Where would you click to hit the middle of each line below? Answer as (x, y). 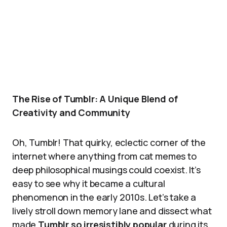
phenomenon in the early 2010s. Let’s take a (104, 197)
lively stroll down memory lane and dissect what (112, 211)
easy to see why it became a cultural (89, 183)
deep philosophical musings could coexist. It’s (106, 170)
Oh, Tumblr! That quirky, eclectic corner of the (109, 142)
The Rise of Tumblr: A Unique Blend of (95, 99)
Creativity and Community (71, 112)
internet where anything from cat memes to (104, 156)
